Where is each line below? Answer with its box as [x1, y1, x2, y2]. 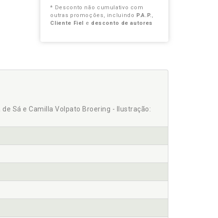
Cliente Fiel [50, 20, 84, 26]
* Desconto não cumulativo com [50, 4, 144, 11]
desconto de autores [91, 20, 153, 26]
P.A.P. [136, 12, 152, 18]
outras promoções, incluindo [50, 12, 137, 18]
